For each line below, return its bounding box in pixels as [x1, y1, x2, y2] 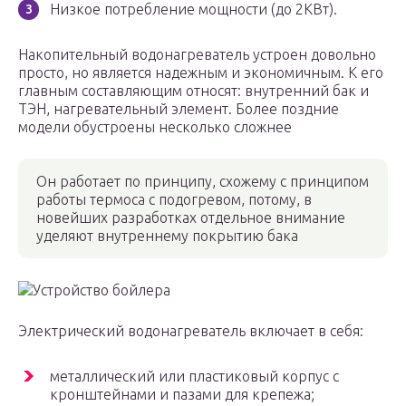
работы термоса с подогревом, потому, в [36, 191, 312, 208]
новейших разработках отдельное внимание [36, 209, 345, 227]
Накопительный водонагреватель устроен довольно [18, 46, 376, 63]
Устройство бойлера [33, 282, 170, 299]
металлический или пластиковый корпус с [50, 368, 339, 385]
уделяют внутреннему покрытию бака [36, 227, 298, 245]
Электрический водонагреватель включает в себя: [18, 323, 363, 340]
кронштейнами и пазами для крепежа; [50, 386, 314, 403]
